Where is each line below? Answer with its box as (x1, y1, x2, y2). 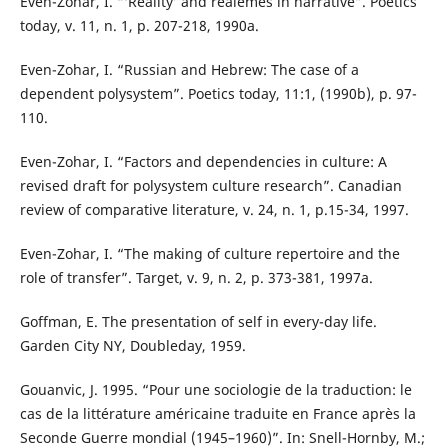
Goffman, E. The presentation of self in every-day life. (19, 311, 377, 331)
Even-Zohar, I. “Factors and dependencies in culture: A (19, 151, 387, 171)
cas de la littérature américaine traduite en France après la (19, 403, 416, 423)
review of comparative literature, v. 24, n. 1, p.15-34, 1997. (19, 199, 409, 219)
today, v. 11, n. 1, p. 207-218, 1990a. (19, 15, 259, 35)
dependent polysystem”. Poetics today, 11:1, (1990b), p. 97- (19, 83, 417, 103)
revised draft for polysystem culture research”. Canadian (19, 175, 402, 195)
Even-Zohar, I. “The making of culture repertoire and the (19, 243, 400, 263)
